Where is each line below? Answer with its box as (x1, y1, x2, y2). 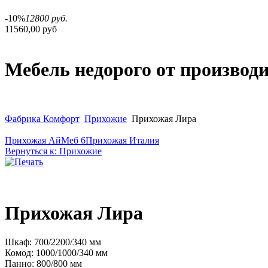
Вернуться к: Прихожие (5, 146, 102, 157)
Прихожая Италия (86, 135, 159, 146)
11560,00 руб (5, 24, 57, 35)
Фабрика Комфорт (5, 114, 80, 124)
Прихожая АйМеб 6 (5, 135, 86, 146)
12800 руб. (25, 13, 68, 24)
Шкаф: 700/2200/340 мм (5, 237, 101, 248)
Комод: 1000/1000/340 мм (5, 248, 108, 258)
